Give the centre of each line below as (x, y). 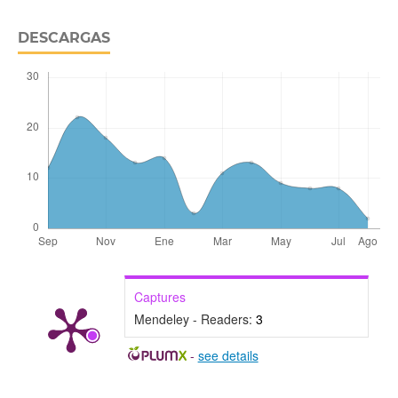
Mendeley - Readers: (195, 318)
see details (228, 355)
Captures (159, 296)
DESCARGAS (64, 37)
